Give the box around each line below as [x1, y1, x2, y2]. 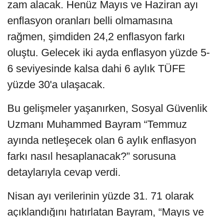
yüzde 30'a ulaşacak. [7, 78, 105, 91]
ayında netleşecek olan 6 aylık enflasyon [7, 134, 196, 147]
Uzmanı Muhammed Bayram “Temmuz [7, 118, 187, 131]
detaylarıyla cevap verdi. [7, 166, 121, 179]
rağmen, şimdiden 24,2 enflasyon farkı [7, 31, 185, 43]
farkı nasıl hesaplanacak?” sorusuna [7, 150, 176, 163]
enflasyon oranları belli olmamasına [7, 15, 172, 27]
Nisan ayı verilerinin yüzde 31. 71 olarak [7, 190, 194, 202]
